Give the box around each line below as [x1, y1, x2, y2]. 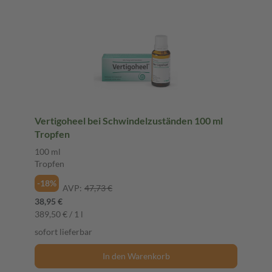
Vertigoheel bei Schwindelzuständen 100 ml [35, 114, 223, 126]
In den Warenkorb [102, 250, 170, 261]
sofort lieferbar [35, 226, 92, 237]
